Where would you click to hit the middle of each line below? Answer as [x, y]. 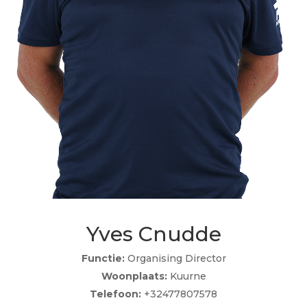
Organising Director [175, 258]
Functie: [103, 258]
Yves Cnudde [153, 234]
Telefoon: [115, 294]
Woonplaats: [134, 276]
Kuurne [186, 276]
